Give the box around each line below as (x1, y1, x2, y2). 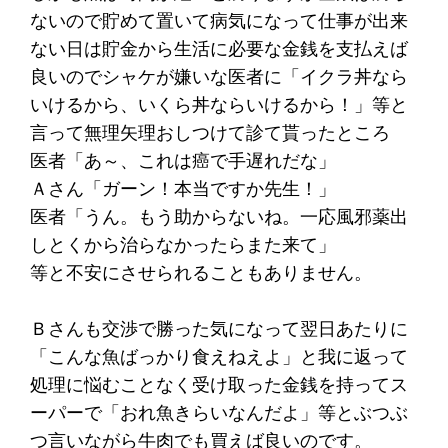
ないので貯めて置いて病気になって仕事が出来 (30, 9, 409, 31)
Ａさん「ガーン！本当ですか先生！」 (30, 177, 337, 199)
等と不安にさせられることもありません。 (30, 261, 373, 283)
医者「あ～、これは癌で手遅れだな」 (30, 149, 337, 171)
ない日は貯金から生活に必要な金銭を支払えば (30, 37, 409, 59)
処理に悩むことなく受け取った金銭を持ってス (30, 373, 409, 395)
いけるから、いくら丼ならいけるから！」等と (30, 93, 409, 115)
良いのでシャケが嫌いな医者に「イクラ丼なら (30, 65, 409, 87)
